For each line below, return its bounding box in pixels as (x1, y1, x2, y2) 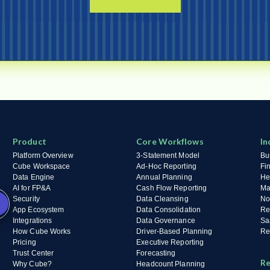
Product (13, 136, 46, 146)
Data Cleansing (136, 195, 189, 203)
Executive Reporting (136, 238, 204, 246)
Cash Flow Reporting (136, 184, 207, 192)
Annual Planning (136, 173, 192, 181)
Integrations (13, 216, 52, 225)
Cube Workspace (13, 162, 71, 171)
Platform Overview (13, 151, 74, 160)
